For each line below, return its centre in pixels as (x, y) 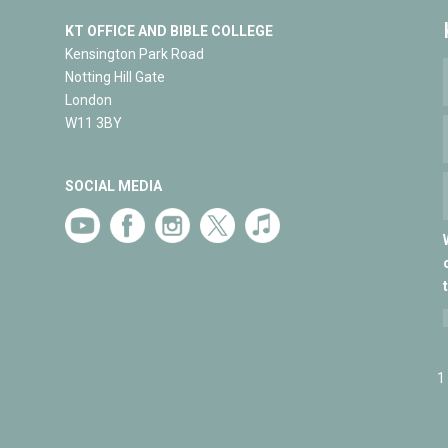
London (88, 99)
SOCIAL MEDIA (113, 185)
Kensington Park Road (134, 53)
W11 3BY (93, 122)
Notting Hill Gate (114, 76)
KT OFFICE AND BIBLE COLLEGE (168, 30)
